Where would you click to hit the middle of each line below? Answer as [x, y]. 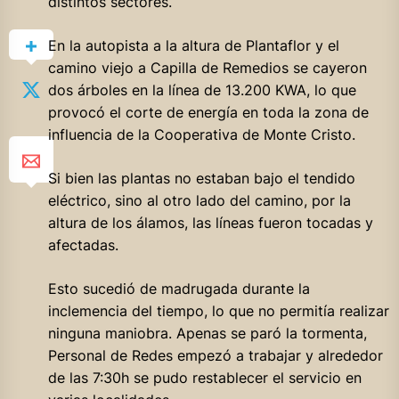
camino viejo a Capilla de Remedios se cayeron [207, 68]
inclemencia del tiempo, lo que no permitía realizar [218, 311]
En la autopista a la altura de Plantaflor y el [193, 46]
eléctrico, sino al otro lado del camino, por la [199, 201]
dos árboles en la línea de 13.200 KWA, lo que [202, 90]
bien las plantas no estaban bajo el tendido [210, 179]
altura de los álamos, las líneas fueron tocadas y [210, 223]
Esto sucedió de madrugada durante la [179, 289]
